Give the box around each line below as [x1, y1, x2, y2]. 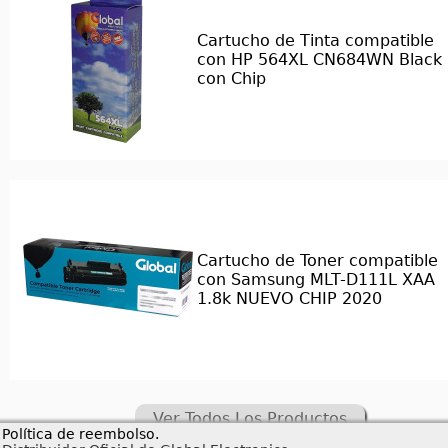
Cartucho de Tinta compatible [197, 31, 434, 50]
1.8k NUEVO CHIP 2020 [197, 289, 382, 308]
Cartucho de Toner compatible [197, 251, 438, 270]
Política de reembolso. [2, 426, 159, 442]
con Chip [197, 69, 266, 88]
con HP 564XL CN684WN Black [197, 50, 442, 69]
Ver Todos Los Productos [153, 409, 347, 428]
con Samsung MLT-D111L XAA [197, 270, 435, 289]
